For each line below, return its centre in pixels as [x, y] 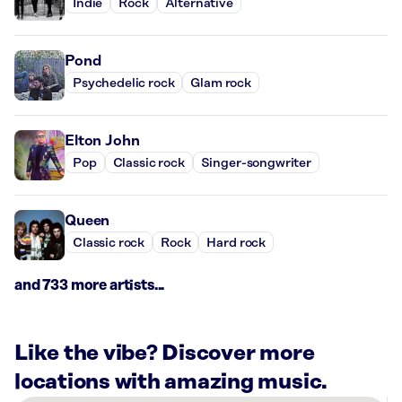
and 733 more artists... [90, 286]
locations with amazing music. [171, 383]
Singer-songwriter [256, 163]
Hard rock [236, 243]
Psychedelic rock [124, 83]
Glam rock [221, 83]
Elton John [102, 141]
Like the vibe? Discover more [165, 354]
